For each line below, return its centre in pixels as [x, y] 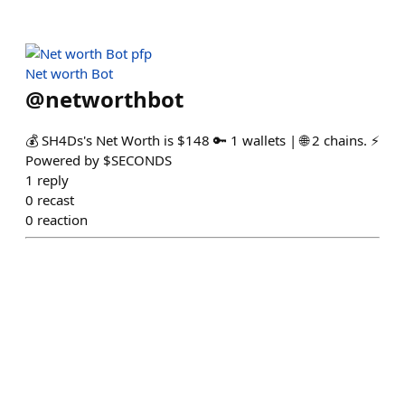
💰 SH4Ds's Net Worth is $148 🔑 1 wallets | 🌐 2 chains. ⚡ [202, 140]
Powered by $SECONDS [99, 160]
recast [56, 200]
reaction [62, 220]
